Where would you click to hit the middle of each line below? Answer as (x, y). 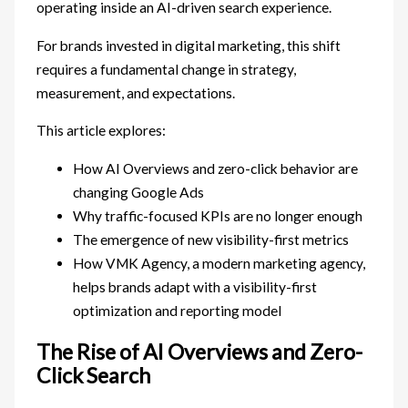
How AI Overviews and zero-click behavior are (216, 168)
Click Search (94, 375)
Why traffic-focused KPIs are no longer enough (218, 215)
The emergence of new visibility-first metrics (211, 239)
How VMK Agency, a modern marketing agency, (219, 263)
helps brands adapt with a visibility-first (195, 286)
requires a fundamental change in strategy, (167, 69)
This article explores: (102, 131)
